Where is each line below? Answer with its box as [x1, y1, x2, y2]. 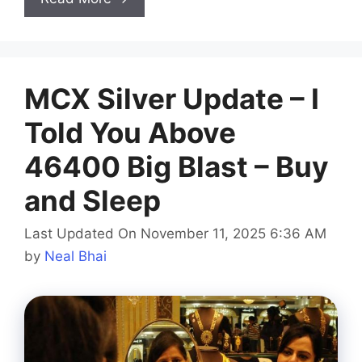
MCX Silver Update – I [24, 81, 319, 116]
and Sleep [24, 183, 161, 217]
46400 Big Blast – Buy [24, 149, 329, 183]
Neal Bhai [44, 248, 107, 265]
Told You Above [24, 115, 236, 149]
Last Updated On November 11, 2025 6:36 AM [24, 225, 326, 242]
